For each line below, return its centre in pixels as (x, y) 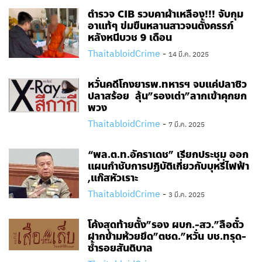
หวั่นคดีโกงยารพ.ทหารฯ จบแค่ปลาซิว (167, 84)
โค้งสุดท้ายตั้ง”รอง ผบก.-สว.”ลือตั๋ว (166, 225)
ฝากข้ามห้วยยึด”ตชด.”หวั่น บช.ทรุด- (167, 236)
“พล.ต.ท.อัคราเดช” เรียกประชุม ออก (168, 154)
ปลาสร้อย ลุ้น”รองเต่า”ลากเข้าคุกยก (167, 96)
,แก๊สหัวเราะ (113, 178)
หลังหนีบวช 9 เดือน (130, 37)
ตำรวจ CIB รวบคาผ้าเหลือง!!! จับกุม (166, 14)
